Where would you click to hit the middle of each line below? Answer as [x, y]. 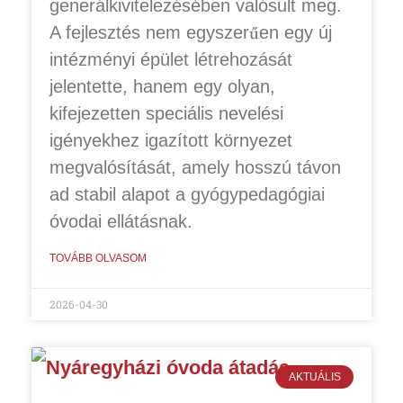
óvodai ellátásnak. [121, 221]
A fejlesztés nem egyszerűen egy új [191, 32]
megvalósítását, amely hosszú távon [195, 167]
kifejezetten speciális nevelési [166, 113]
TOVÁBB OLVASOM [98, 258]
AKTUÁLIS [314, 377]
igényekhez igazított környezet [171, 140]
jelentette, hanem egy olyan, [162, 86]
